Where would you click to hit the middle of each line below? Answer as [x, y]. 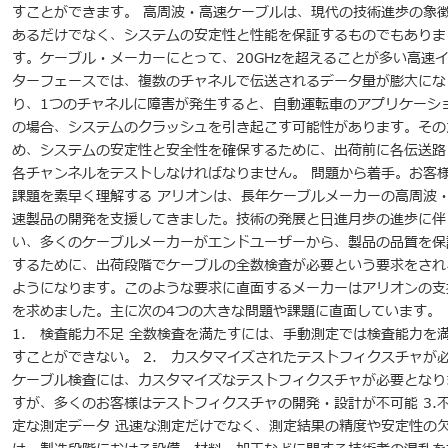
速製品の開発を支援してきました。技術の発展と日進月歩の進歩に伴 [228, 220]
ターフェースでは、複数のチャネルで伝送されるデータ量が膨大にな [228, 82]
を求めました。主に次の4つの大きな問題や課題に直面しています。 [226, 312]
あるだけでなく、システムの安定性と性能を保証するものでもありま [228, 36]
